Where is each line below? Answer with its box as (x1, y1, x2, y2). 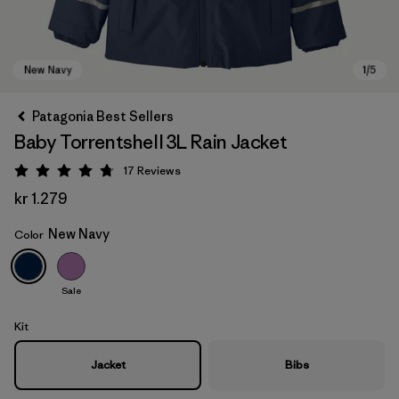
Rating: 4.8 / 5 (65, 165, 149, 183)
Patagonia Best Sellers (32, 108, 174, 125)
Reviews (137, 163, 181, 178)
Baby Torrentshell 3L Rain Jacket (14, 130, 288, 154)
